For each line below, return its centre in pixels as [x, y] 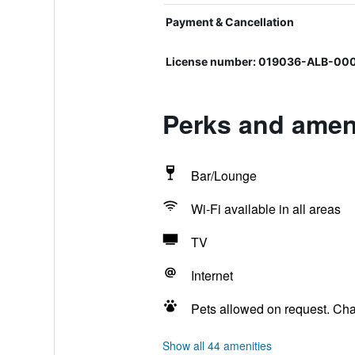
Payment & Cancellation [229, 22]
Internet [212, 275]
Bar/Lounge [223, 176]
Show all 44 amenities [217, 345]
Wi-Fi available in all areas [265, 209]
